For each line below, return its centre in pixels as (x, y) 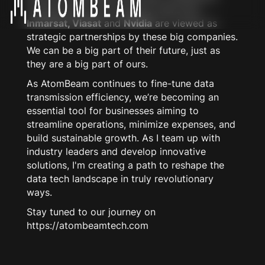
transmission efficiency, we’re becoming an (122, 97)
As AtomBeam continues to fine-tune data (120, 84)
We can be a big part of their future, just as (123, 51)
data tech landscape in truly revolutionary (120, 179)
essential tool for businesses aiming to (112, 111)
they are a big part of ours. (87, 64)
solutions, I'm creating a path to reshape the (125, 165)
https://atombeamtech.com (87, 226)
